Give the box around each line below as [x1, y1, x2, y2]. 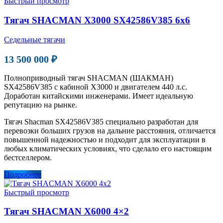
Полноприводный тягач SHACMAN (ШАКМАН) [4, 73, 173, 82]
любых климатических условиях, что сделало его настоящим [4, 144, 212, 153]
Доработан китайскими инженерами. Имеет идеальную [4, 91, 193, 100]
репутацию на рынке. [4, 100, 77, 109]
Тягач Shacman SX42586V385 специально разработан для [4, 117, 198, 126]
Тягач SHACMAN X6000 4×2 [4, 206, 129, 217]
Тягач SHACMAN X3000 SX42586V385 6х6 [4, 15, 190, 26]
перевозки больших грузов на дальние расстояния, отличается [4, 126, 216, 135]
